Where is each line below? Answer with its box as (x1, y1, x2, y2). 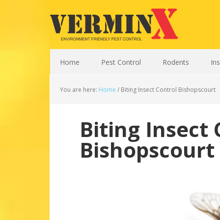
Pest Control (101, 57, 141, 67)
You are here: (60, 85, 99, 94)
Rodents (163, 57, 189, 67)
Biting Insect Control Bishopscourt (119, 85, 216, 94)
